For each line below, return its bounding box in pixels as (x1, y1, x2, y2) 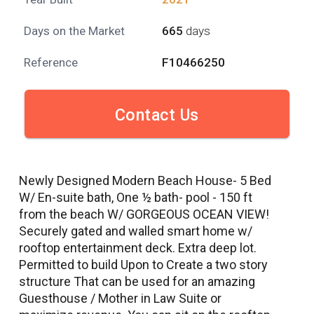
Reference (23, 55, 78, 69)
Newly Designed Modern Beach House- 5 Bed (19, 172, 271, 188)
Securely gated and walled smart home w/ (19, 223, 252, 238)
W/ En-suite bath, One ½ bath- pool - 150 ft (19, 189, 252, 205)
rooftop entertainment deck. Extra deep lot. (19, 240, 257, 255)
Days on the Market (23, 23, 125, 38)
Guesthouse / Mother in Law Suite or (19, 290, 221, 306)
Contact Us (114, 105, 199, 125)
